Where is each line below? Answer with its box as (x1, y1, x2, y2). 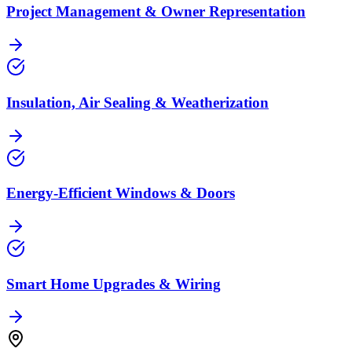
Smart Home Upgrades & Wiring (6, 275, 221, 292)
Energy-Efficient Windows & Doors (6, 185, 235, 202)
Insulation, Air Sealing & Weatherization (6, 93, 269, 111)
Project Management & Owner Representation (6, 3, 306, 20)
